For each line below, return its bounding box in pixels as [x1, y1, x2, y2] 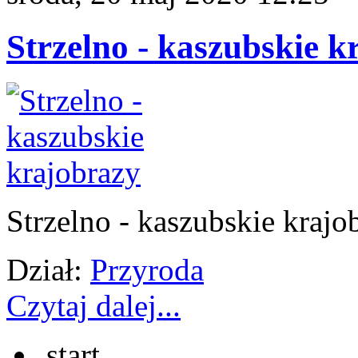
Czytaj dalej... [6, 288, 181, 323]
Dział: [6, 252, 82, 287]
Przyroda [90, 252, 204, 287]
